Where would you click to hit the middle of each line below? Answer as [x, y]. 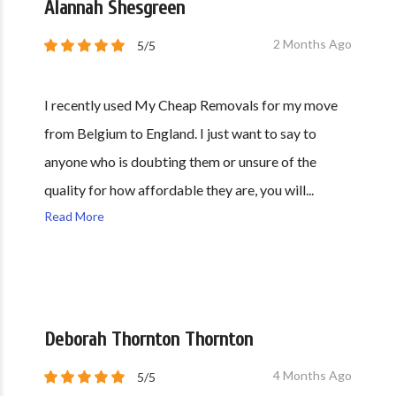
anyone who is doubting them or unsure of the [180, 161]
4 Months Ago [312, 375]
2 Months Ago [312, 44]
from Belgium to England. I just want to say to [180, 133]
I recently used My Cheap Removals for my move [191, 105]
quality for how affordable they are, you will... [179, 190]
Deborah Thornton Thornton [148, 339]
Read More [74, 216]
